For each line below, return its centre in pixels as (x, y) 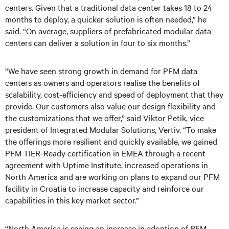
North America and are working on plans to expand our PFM (112, 176)
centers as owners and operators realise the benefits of (102, 82)
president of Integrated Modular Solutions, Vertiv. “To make (111, 129)
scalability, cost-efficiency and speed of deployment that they (114, 94)
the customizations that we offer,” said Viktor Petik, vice (105, 118)
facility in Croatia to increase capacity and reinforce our (105, 188)
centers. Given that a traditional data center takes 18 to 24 (109, 7)
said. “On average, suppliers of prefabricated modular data (108, 31)
